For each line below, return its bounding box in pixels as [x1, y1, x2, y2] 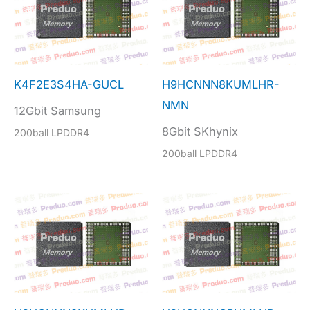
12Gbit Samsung [14, 103, 101, 118]
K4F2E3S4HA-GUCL [14, 77, 124, 91]
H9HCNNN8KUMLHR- [162, 77, 280, 91]
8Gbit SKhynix [162, 124, 238, 138]
